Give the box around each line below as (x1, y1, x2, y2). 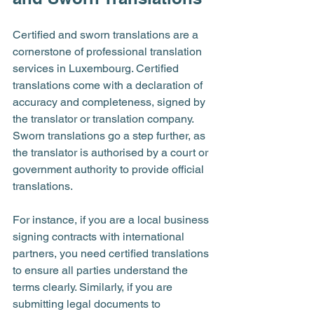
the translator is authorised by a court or (13, 146, 211, 159)
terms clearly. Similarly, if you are (13, 280, 175, 294)
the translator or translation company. (13, 112, 196, 125)
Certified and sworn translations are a (13, 28, 201, 41)
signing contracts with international (13, 230, 187, 243)
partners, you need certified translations (13, 247, 212, 260)
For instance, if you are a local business (13, 213, 212, 226)
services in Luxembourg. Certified (13, 62, 182, 75)
